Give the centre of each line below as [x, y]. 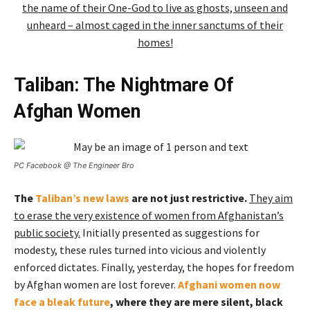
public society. [47, 232]
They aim [271, 198]
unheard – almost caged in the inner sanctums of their [155, 25]
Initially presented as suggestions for [170, 232]
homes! [155, 42]
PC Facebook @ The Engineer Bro [74, 165]
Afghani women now [229, 284]
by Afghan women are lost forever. [96, 284]
